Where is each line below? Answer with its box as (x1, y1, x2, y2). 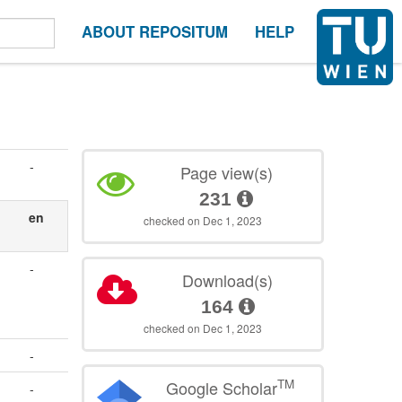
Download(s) (182, 268, 274, 293)
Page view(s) (179, 161, 273, 185)
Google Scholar (165, 376, 277, 400)
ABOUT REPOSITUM (82, 21, 228, 42)
